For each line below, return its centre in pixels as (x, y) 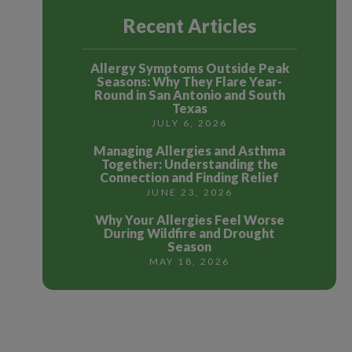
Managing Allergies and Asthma (190, 151)
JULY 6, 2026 (189, 123)
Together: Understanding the (189, 164)
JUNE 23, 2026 (189, 192)
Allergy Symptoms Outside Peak (189, 68)
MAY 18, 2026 (189, 262)
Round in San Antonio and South (189, 95)
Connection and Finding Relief (190, 178)
